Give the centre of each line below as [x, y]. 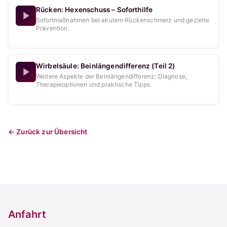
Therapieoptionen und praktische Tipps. [94, 84]
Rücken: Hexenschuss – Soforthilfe [94, 10]
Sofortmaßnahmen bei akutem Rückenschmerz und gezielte [123, 20]
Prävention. [53, 28]
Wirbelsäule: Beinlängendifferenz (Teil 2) [106, 66]
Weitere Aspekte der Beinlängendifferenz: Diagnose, [111, 76]
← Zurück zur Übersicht [48, 132]
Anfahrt [27, 214]
